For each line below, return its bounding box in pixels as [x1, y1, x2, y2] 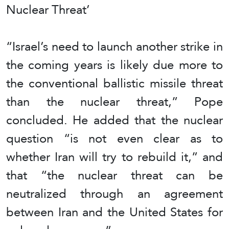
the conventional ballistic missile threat [6, 71, 223, 95]
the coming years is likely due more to [6, 53, 223, 76]
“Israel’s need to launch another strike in [6, 34, 223, 58]
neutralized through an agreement [6, 181, 223, 205]
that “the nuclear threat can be [6, 163, 223, 187]
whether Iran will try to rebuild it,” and [6, 145, 223, 168]
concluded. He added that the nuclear [6, 108, 223, 131]
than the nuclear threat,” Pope [6, 89, 223, 113]
